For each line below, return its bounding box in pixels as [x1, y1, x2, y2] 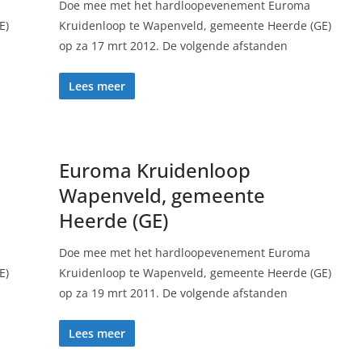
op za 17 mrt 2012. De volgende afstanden [58, 38, 288, 53]
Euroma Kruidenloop [58, 157, 250, 183]
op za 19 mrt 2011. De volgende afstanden [58, 285, 288, 301]
